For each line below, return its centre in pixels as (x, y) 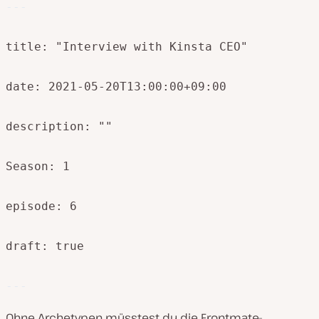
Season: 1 (38, 167)
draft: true (45, 246)
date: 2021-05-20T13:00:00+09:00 (116, 87)
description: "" (59, 127)
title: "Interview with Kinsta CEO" (127, 47)
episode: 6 (41, 206)
